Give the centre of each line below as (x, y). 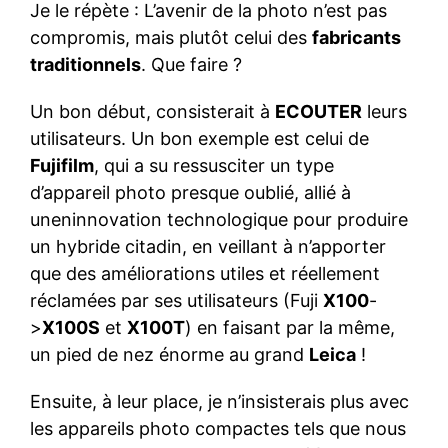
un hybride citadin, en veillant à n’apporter (208, 247)
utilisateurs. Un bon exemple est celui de (199, 139)
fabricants (356, 38)
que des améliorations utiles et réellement (205, 274)
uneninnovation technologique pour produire (219, 220)
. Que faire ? (191, 65)
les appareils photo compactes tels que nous (218, 429)
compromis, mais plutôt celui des (171, 38)
